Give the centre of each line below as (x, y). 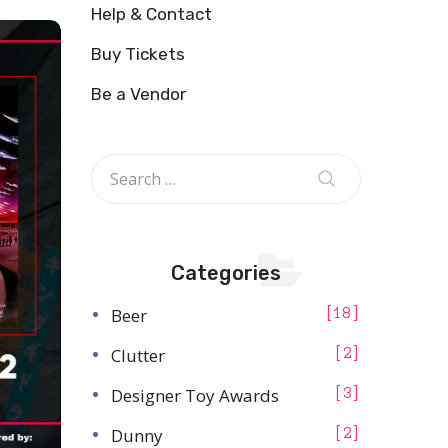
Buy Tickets (138, 54)
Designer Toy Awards (195, 395)
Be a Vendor (138, 94)
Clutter (138, 355)
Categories (226, 273)
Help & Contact (151, 14)
